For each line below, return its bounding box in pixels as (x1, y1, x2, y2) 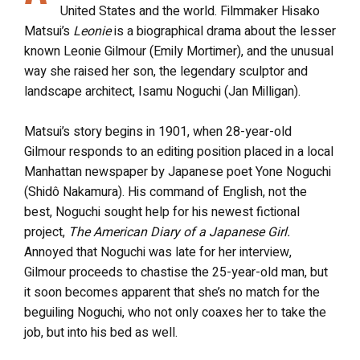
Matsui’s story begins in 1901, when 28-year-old (24, 122, 292, 141)
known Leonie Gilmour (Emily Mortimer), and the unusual (24, 42, 333, 61)
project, (24, 223, 68, 242)
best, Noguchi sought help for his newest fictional (24, 202, 300, 222)
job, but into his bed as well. (24, 323, 178, 342)
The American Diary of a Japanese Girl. (68, 223, 290, 242)
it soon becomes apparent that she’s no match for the (24, 283, 320, 302)
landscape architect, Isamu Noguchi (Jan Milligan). (24, 82, 301, 101)
